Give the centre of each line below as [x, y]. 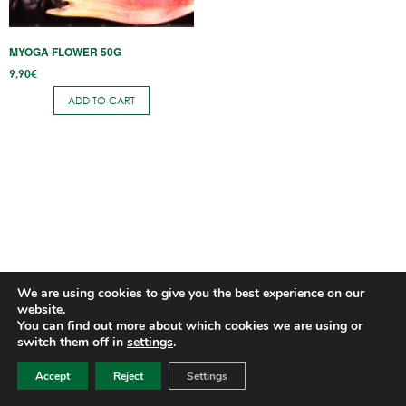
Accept [53, 376]
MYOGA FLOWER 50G [65, 52]
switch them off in [72, 342]
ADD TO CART [101, 100]
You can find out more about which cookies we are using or [190, 326]
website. [41, 309]
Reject [128, 376]
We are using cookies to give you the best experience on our [191, 293]
